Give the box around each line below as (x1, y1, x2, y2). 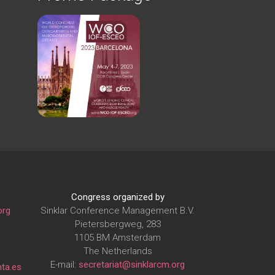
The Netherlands (83, 245, 152, 257)
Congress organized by (71, 191, 165, 203)
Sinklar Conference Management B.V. (41, 204, 195, 216)
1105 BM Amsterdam (74, 231, 161, 243)
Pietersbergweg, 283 (74, 218, 161, 230)
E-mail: (50, 258, 79, 270)
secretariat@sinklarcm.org (79, 258, 185, 270)
